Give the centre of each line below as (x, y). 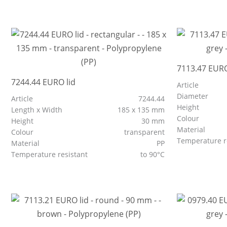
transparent (145, 132)
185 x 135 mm (142, 110)
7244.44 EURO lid (43, 82)
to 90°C (153, 154)
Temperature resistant (50, 154)
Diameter (193, 96)
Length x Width (38, 110)
